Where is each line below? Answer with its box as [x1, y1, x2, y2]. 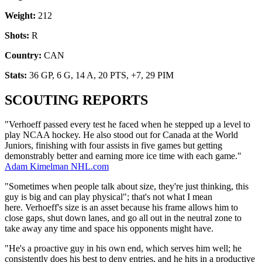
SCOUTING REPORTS [5, 92, 148, 108]
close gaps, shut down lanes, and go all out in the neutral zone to [5, 213, 242, 223]
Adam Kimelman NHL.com [5, 161, 109, 172]
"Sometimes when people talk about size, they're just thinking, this [5, 181, 249, 192]
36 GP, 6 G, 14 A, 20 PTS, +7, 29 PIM [27, 70, 174, 80]
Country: [5, 50, 42, 60]
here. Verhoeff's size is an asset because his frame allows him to [5, 202, 238, 213]
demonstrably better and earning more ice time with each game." [5, 151, 242, 161]
